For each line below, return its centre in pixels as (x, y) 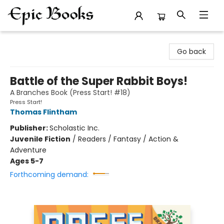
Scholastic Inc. (74, 128)
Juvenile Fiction (40, 139)
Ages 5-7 (27, 161)
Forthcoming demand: (49, 174)
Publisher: (30, 128)
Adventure (28, 150)
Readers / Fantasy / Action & (128, 139)
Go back (191, 51)
